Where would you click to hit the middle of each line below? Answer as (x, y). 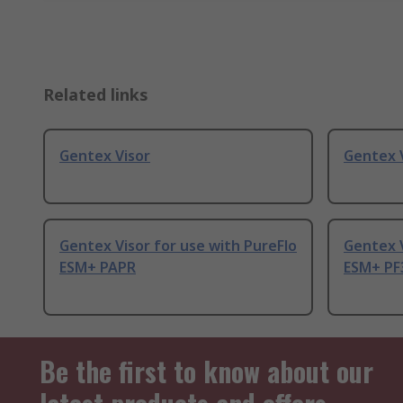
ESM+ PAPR (98, 268)
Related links (96, 95)
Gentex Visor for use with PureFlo (178, 246)
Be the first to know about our (206, 372)
